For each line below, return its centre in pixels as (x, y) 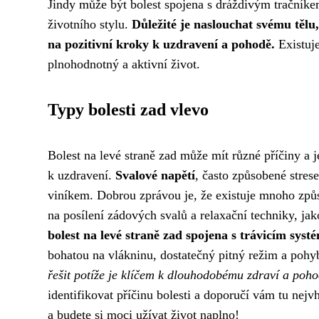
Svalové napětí (155, 175)
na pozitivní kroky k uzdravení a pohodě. (161, 44)
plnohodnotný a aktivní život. (124, 64)
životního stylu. (90, 24)
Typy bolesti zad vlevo (128, 110)
